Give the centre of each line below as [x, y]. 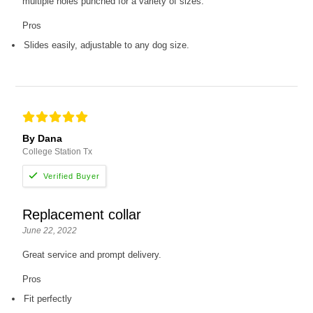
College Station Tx [58, 152]
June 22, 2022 [50, 231]
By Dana [43, 139]
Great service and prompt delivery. [92, 255]
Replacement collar [82, 215]
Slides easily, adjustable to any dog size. [107, 45]
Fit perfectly [48, 299]
